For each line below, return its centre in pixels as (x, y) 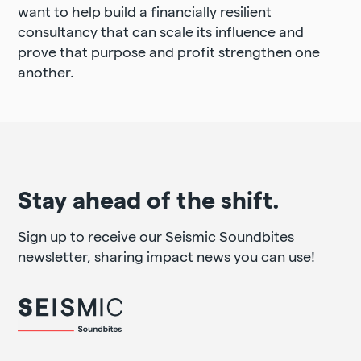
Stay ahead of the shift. (149, 199)
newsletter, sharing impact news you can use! (167, 255)
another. (46, 71)
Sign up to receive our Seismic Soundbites (156, 235)
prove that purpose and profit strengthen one (169, 51)
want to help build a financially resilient (145, 10)
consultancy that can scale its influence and (161, 31)
